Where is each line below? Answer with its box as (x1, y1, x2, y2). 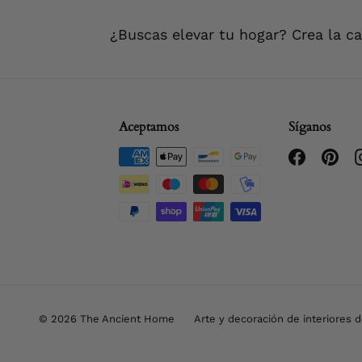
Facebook (305, 148, 360, 163)
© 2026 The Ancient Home (38, 313, 175, 326)
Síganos (288, 118, 330, 137)
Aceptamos (119, 118, 179, 137)
